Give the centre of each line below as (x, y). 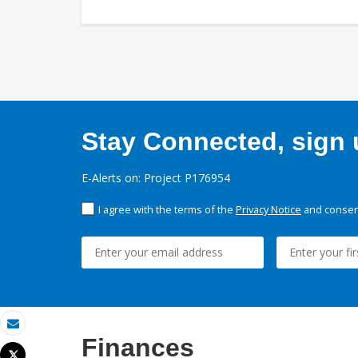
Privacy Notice (268, 209)
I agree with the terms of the (167, 209)
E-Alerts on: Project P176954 (156, 177)
